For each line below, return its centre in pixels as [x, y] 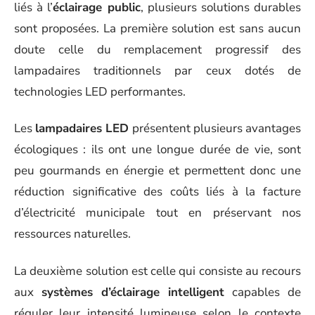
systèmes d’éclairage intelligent [133, 292]
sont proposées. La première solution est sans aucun [157, 28]
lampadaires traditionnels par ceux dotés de [157, 70]
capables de [263, 292]
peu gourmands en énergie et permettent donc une [157, 171]
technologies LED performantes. [100, 91]
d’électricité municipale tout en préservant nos [157, 213]
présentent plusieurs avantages [215, 128]
